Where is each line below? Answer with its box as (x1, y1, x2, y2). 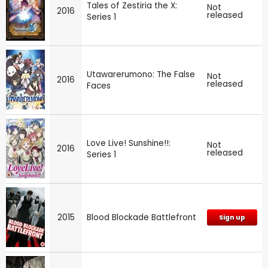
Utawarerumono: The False (87, 68, 195, 80)
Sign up (219, 212, 245, 222)
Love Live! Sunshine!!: (87, 137, 170, 149)
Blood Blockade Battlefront (87, 211, 196, 223)
